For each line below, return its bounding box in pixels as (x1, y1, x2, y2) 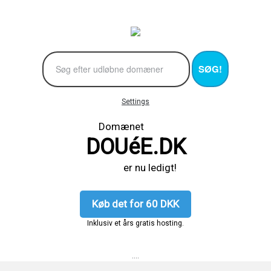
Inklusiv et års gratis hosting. (87, 218, 184, 227)
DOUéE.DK (85, 134, 186, 160)
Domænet (98, 120, 173, 132)
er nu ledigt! (94, 161, 177, 174)
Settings (122, 97, 149, 106)
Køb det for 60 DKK (92, 197, 179, 210)
